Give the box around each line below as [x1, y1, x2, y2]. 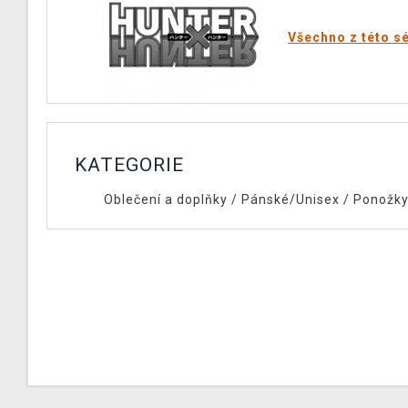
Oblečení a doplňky [103, 192, 228, 207]
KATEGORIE [75, 154, 184, 176]
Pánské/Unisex [240, 192, 340, 207]
